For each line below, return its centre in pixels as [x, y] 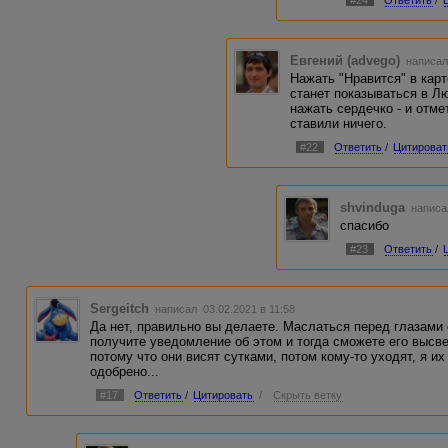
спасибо [365, 225]
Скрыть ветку [308, 395]
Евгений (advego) [345, 61]
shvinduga [373, 207]
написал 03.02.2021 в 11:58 [224, 309]
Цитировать [223, 395]
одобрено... [125, 372]
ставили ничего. [339, 124]
